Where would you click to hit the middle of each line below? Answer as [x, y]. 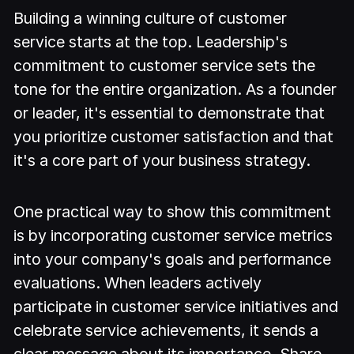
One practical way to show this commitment [173, 211]
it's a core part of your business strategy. [162, 161]
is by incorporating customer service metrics [173, 235]
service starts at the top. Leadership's [151, 42]
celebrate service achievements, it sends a [166, 330]
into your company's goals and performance [173, 259]
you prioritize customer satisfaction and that [174, 137]
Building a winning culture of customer [151, 19]
